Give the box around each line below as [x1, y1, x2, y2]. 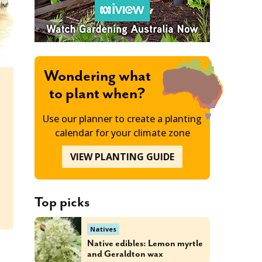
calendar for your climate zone [54, 126, 190, 139]
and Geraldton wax [87, 248, 163, 260]
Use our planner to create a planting [43, 112, 202, 125]
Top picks [35, 194, 90, 211]
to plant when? [49, 85, 145, 104]
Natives [90, 224, 116, 233]
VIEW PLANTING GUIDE [70, 150, 174, 163]
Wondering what [43, 67, 151, 86]
